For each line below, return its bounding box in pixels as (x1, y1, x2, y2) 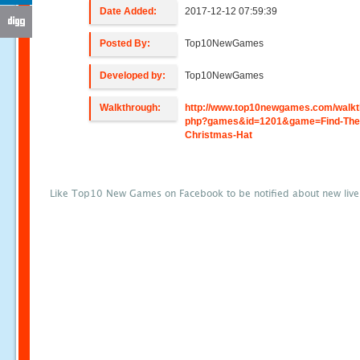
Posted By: (100, 38, 151, 49)
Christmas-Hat (185, 129, 253, 141)
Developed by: (100, 70, 166, 81)
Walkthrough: (100, 102, 162, 113)
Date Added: (100, 6, 157, 17)
